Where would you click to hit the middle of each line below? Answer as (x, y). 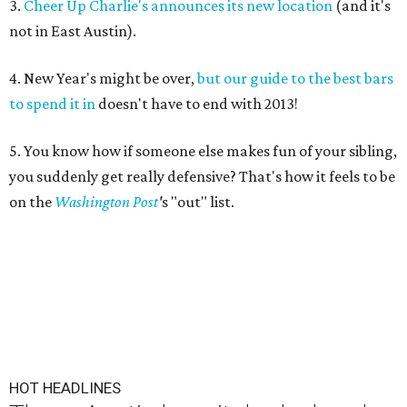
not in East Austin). (73, 31)
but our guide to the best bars (295, 79)
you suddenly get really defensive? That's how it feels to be (202, 177)
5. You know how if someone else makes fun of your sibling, (203, 151)
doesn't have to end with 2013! (197, 104)
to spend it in (52, 104)
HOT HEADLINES (65, 388)
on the (30, 202)
